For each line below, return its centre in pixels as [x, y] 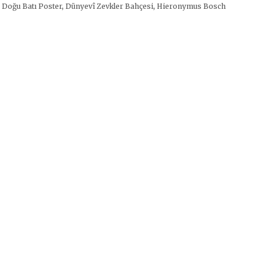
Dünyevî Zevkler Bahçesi [109, 6]
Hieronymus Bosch [191, 6]
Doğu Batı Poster [32, 6]
